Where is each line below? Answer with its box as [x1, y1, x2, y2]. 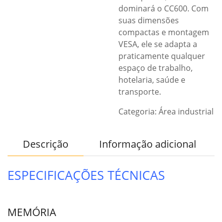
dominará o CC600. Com [118, 3, 209, 14]
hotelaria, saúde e [118, 74, 185, 85]
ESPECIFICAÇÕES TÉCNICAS [7, 167, 165, 183]
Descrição [23, 137, 68, 151]
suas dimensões [118, 15, 179, 26]
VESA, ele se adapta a [118, 39, 197, 50]
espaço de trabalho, [118, 62, 193, 73]
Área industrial [159, 106, 214, 117]
